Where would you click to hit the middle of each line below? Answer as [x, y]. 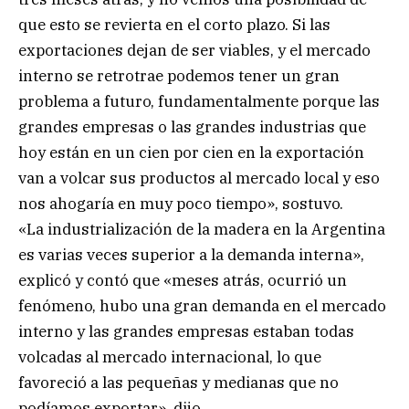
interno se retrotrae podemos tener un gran [179, 75]
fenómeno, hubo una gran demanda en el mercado [202, 305]
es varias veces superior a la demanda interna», [191, 254]
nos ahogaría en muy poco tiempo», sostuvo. [181, 203]
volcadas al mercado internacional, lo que [170, 357]
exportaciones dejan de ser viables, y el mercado [194, 50]
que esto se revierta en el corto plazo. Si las [174, 24]
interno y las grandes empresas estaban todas [186, 331]
